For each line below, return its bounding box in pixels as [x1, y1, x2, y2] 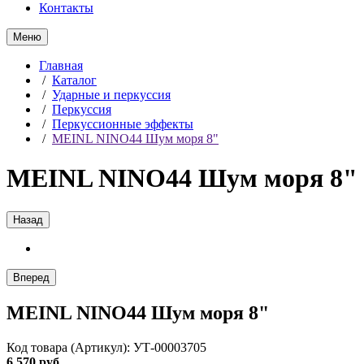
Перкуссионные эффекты [52, 117, 193, 131]
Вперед [13, 271, 50, 284]
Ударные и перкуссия [52, 88, 171, 102]
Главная [39, 58, 83, 72]
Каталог [52, 73, 97, 87]
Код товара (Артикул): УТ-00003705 [6, 340, 206, 354]
